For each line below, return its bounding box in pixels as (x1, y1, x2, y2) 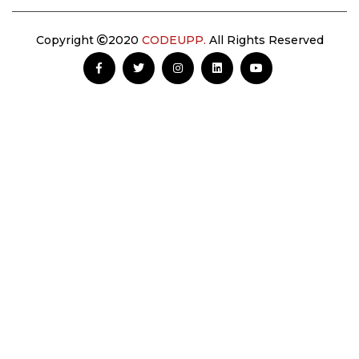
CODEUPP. (141, 32, 206, 47)
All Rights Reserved (205, 32, 324, 47)
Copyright (35, 32, 97, 47)
